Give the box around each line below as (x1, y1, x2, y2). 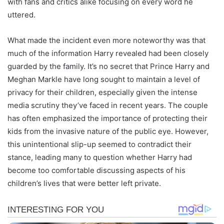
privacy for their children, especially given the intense (7, 87, 197, 97)
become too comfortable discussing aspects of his (7, 165, 185, 175)
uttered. (7, 10, 35, 20)
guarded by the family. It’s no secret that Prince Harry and (7, 61, 209, 71)
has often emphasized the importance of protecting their (7, 113, 207, 123)
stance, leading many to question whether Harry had (7, 152, 192, 162)
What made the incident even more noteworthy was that (7, 35, 205, 45)
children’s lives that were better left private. (7, 178, 161, 188)
